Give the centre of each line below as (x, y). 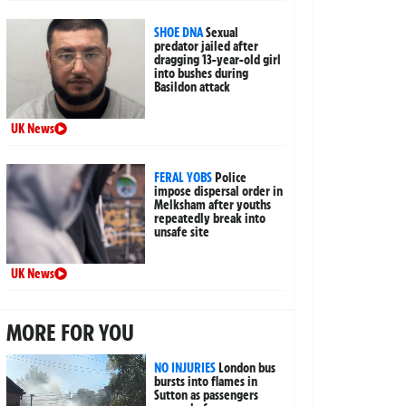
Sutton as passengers (207, 395)
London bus (247, 367)
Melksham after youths (213, 204)
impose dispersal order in (219, 191)
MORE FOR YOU (70, 332)
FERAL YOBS (184, 177)
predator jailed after (207, 46)
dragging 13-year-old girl (218, 59)
